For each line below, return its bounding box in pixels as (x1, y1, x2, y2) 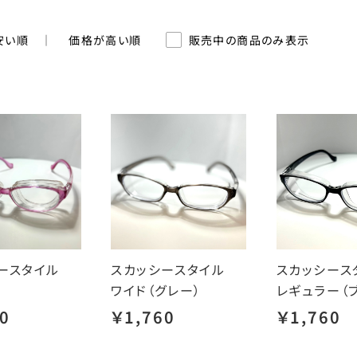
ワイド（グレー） (111, 280, 202, 300)
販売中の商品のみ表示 (188, 32, 310, 48)
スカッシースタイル (111, 260, 239, 279)
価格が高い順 (69, 32, 142, 48)
